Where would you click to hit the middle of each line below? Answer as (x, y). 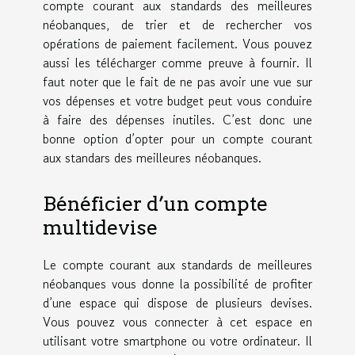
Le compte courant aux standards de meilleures (177, 265)
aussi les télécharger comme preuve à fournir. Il (177, 62)
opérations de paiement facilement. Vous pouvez (177, 43)
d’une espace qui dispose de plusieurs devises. (177, 303)
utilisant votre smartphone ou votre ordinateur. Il (177, 341)
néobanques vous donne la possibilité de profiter (177, 284)
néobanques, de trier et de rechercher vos (177, 24)
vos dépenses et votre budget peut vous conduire (177, 100)
